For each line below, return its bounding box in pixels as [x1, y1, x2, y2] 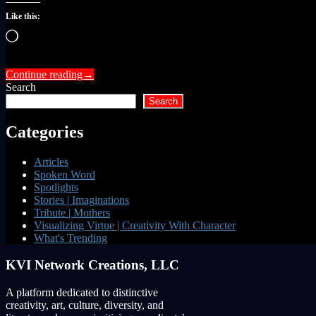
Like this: [6, 11, 40, 21]
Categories [6, 122, 83, 141]
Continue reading [6, 68, 83, 80]
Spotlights [34, 181, 78, 193]
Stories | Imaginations [34, 193, 129, 206]
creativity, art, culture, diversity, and [6, 299, 164, 312]
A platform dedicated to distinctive [6, 286, 158, 299]
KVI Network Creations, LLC [6, 257, 179, 273]
